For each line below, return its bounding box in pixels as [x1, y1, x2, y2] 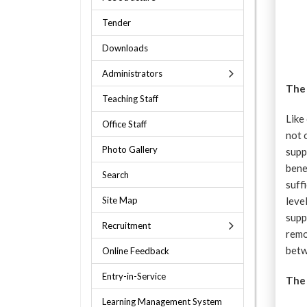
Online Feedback [102, 245, 169, 256]
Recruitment [102, 220, 151, 231]
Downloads [102, 42, 148, 53]
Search [102, 169, 129, 180]
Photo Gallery [102, 144, 158, 155]
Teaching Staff [102, 93, 158, 104]
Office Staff [102, 119, 147, 130]
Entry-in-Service [102, 271, 166, 282]
